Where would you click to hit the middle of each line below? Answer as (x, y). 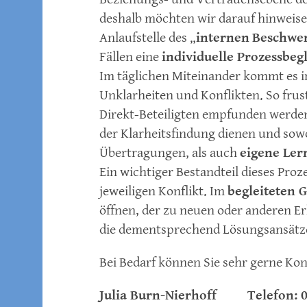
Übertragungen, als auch (170, 153)
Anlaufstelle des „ (148, 38)
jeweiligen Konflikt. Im (163, 192)
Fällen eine (131, 58)
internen (223, 38)
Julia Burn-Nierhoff (158, 296)
